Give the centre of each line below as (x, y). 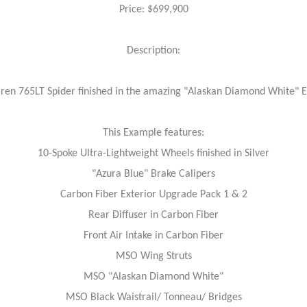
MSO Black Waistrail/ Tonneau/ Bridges (153, 297)
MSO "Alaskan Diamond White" (153, 277)
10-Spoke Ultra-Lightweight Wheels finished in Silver (153, 153)
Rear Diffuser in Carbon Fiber (153, 215)
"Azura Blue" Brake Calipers (153, 174)
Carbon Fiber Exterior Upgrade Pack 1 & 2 (153, 195)
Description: (153, 51)
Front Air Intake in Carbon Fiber (153, 236)
